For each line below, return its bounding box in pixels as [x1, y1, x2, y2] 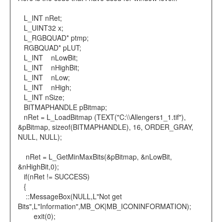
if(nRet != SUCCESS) [18, 171, 90, 182]
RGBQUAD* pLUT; [18, 43, 81, 53]
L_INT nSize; [18, 92, 64, 103]
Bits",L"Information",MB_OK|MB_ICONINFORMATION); [18, 201, 191, 212]
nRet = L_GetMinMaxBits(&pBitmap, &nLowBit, [18, 152, 172, 162]
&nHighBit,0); [18, 162, 59, 172]
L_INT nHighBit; [18, 62, 79, 73]
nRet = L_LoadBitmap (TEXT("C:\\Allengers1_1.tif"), [18, 112, 186, 122]
